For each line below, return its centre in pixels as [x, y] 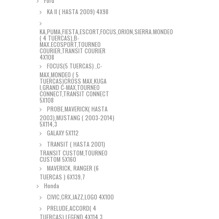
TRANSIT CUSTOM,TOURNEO [74, 153]
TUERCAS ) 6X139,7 [62, 177]
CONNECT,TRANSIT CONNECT [74, 94]
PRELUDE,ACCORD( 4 [71, 208]
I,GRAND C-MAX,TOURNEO [70, 87]
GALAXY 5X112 [62, 133]
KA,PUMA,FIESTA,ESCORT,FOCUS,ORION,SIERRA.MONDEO [106, 32]
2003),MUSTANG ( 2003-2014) [77, 118]
